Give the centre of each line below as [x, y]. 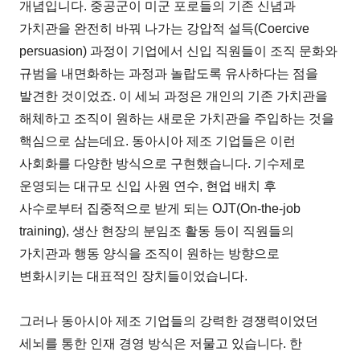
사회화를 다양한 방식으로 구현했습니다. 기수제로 [163, 163]
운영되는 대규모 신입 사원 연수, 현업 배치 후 [148, 186]
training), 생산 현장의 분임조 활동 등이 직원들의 [157, 231]
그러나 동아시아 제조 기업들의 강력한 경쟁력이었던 [169, 321]
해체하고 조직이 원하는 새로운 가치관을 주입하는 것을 [177, 118]
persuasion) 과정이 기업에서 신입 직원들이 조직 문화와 [179, 51]
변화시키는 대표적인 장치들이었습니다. [134, 276]
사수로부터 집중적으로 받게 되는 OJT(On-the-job [160, 208]
